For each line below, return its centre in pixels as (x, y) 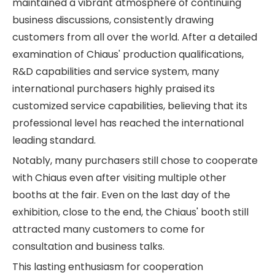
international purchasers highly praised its (114, 88)
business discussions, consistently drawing (113, 20)
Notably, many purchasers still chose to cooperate (135, 160)
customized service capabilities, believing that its (130, 106)
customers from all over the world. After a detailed (135, 37)
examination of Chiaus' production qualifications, (128, 54)
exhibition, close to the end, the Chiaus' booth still (130, 212)
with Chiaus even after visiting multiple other (119, 177)
